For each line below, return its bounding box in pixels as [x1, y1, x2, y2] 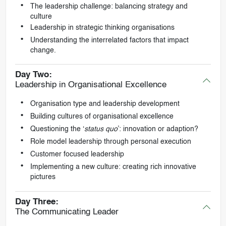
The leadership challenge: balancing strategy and [30, 3, 188, 11]
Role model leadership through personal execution [30, 138, 191, 146]
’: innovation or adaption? [117, 126, 198, 133]
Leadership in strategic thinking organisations [30, 24, 175, 32]
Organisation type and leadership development [30, 100, 180, 108]
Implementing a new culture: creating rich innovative [30, 163, 196, 171]
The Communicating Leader [15, 207, 119, 216]
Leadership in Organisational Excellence [15, 81, 166, 90]
